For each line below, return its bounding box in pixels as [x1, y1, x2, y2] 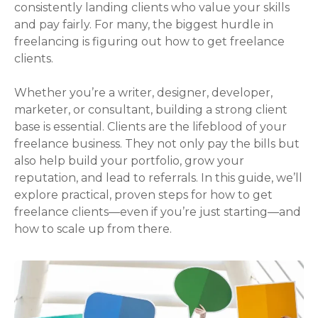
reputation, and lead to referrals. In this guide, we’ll [14, 170, 302, 185]
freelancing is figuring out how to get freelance [14, 34, 285, 48]
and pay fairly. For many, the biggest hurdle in [14, 17, 273, 31]
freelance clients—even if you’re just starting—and [14, 204, 301, 219]
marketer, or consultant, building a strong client [14, 102, 287, 116]
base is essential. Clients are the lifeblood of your [14, 119, 287, 133]
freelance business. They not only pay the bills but [14, 136, 300, 150]
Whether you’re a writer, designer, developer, [14, 85, 273, 99]
